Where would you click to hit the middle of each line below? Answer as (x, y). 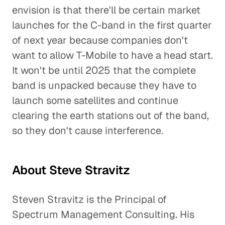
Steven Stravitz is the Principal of (89, 199)
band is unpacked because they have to (104, 85)
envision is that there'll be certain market (106, 10)
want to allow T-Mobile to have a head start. (113, 55)
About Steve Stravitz (71, 170)
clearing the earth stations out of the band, (110, 116)
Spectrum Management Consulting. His (103, 214)
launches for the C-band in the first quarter (112, 25)
